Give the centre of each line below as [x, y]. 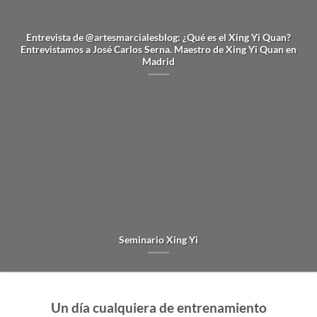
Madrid [158, 61]
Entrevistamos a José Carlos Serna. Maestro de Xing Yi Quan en [158, 49]
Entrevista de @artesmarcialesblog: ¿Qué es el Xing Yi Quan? [158, 37]
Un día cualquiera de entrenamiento [158, 307]
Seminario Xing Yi [158, 240]
